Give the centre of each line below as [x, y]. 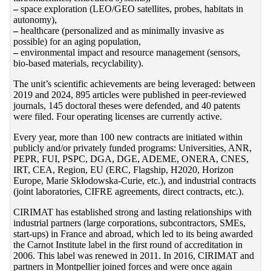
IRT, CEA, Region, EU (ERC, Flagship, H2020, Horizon [124, 169]
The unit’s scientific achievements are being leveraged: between [135, 83]
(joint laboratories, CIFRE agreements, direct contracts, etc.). [129, 191]
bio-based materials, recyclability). [79, 63]
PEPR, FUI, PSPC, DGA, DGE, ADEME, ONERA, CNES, [131, 158]
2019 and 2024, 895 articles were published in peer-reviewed [130, 94]
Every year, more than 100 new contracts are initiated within [128, 137]
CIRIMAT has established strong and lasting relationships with [133, 212]
